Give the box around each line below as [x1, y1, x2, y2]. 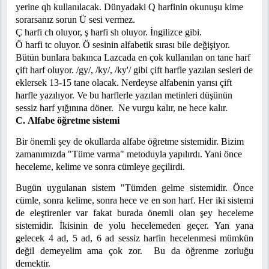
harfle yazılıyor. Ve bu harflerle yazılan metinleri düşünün [16, 90, 232, 101]
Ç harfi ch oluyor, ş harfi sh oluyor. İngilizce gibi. [16, 27, 202, 38]
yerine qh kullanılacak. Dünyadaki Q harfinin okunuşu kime [16, 2, 243, 13]
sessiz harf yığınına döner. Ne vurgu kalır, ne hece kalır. [16, 103, 228, 113]
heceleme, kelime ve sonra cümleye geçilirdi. [16, 162, 185, 172]
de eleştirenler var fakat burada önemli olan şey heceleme [16, 208, 253, 219]
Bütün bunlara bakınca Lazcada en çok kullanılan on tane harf [16, 52, 250, 63]
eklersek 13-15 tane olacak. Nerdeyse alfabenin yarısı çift [16, 77, 232, 88]
